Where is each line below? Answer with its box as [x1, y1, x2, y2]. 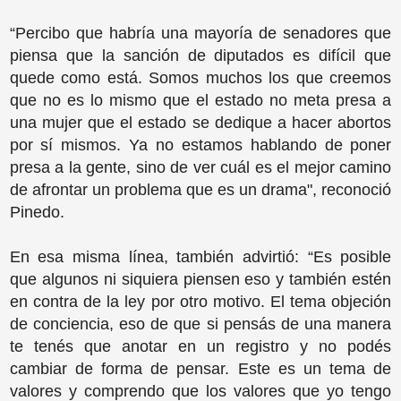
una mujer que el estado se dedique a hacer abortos [9, 114, 392, 132]
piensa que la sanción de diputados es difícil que [9, 47, 392, 65]
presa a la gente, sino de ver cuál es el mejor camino [9, 158, 392, 177]
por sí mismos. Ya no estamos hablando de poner [9, 136, 392, 155]
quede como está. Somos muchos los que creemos [9, 69, 392, 88]
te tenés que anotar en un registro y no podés [9, 337, 392, 356]
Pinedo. [9, 203, 64, 222]
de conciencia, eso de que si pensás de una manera [9, 315, 392, 334]
